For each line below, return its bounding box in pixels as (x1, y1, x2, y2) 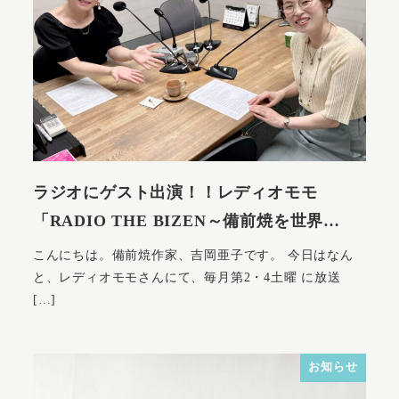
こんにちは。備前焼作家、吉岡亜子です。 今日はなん (32, 247, 354, 262)
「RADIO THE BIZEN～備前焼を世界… (32, 211, 340, 230)
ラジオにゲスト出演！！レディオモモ (32, 183, 318, 201)
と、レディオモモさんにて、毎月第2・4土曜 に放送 (32, 269, 341, 284)
